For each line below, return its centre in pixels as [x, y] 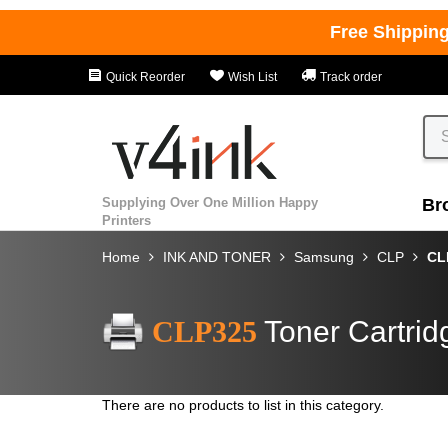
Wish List [251, 77]
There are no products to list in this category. [243, 404]
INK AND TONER [217, 256]
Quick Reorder [144, 77]
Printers [126, 220]
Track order [349, 77]
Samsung [324, 256]
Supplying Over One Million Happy [210, 202]
